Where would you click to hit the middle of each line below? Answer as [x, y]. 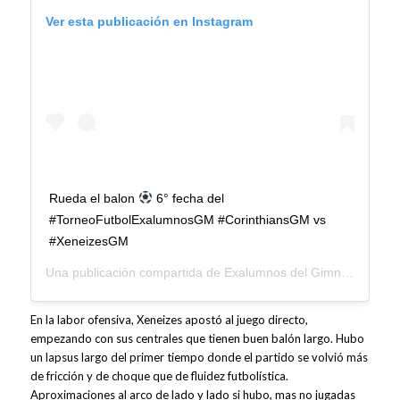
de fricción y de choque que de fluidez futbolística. [159, 376]
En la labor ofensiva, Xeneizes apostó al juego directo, [169, 320]
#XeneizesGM [88, 241]
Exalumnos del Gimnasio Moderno [282, 272]
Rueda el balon [93, 198]
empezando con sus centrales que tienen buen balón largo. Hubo [197, 339]
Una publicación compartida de [134, 272]
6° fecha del [188, 198]
